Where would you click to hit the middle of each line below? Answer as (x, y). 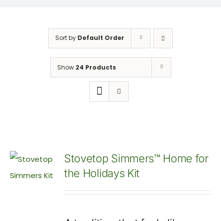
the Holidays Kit (102, 173)
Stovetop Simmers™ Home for (136, 159)
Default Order (101, 38)
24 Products (95, 68)
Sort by (66, 38)
